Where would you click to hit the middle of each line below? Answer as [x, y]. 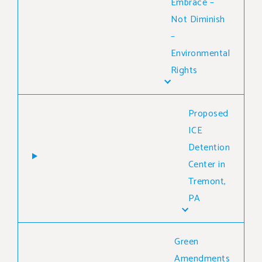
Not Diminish [198, 19]
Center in [206, 164]
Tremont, [207, 181]
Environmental [200, 53]
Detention [209, 147]
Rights [184, 70]
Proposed [208, 113]
